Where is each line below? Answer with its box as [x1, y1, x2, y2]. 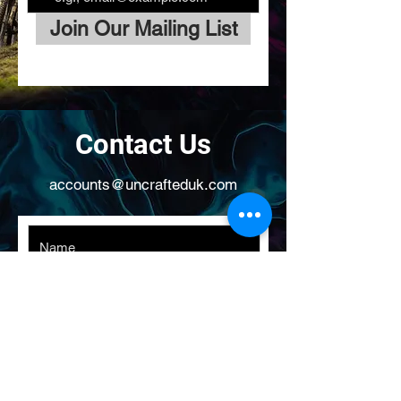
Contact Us [75, 128, 211, 161]
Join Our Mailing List [49, 17, 237, 40]
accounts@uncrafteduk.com [49, 175, 237, 193]
